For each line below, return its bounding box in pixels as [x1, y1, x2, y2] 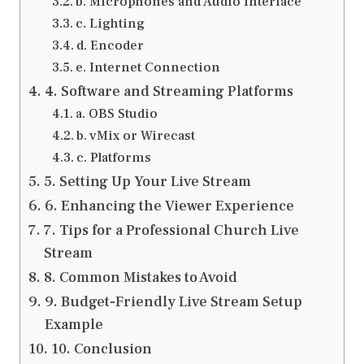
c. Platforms [76, 148, 151, 166]
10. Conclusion [50, 339, 152, 358]
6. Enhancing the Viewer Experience [44, 196, 294, 215]
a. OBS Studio [75, 104, 158, 122]
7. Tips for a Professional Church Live [43, 220, 299, 240]
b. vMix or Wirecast [76, 126, 195, 144]
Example [44, 314, 103, 334]
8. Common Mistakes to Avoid [43, 267, 237, 287]
